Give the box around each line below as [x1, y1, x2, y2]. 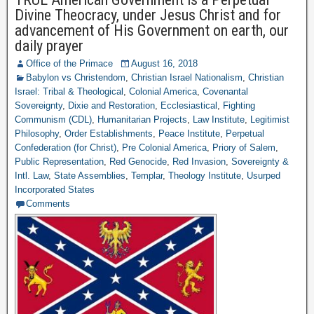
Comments [26, 198, 70, 209]
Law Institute [193, 114, 245, 125]
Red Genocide [109, 156, 167, 167]
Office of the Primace [26, 58, 113, 69]
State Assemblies [54, 170, 125, 181]
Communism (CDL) [15, 114, 92, 125]
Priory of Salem [212, 142, 275, 153]
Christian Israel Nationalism [131, 72, 243, 83]
